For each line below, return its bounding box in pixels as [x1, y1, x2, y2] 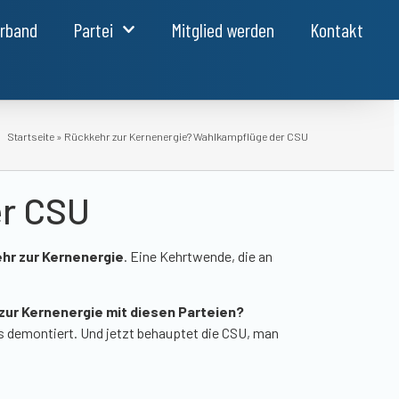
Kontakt [310, 18, 364, 41]
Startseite [7, 130, 54, 142]
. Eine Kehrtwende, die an [124, 248, 273, 265]
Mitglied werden [171, 18, 275, 41]
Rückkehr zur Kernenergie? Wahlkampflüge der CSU [64, 130, 308, 142]
